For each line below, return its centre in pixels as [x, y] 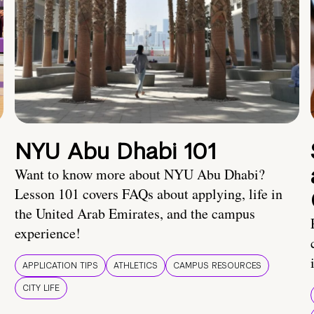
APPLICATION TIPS [60, 266]
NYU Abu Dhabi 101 [115, 151]
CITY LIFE [41, 288]
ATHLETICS [136, 266]
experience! [48, 233]
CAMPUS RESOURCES [217, 266]
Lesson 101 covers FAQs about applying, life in [149, 194]
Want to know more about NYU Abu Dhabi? [140, 175]
